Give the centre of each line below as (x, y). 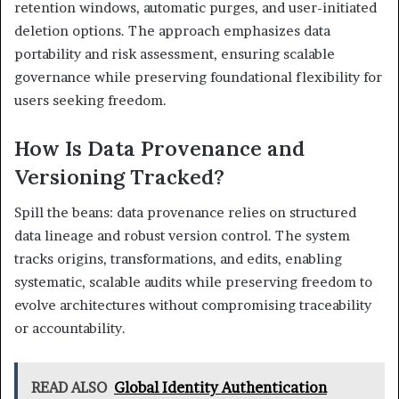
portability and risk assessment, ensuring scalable (175, 53)
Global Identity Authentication (220, 388)
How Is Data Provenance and (159, 148)
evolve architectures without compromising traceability (193, 305)
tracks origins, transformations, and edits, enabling (178, 259)
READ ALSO (69, 388)
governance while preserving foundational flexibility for (198, 77)
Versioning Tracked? (119, 176)
